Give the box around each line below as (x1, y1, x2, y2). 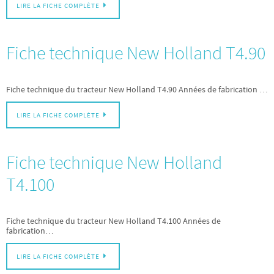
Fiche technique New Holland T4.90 (6, 40, 265, 64)
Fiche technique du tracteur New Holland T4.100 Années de (6, 216, 221, 226)
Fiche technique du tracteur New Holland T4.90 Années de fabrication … (6, 84, 268, 95)
